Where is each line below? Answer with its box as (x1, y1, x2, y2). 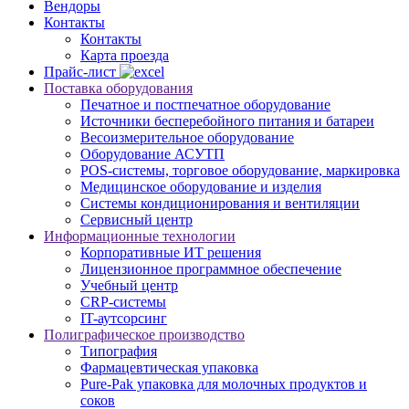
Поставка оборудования (44, 79, 193, 96)
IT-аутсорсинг (80, 309, 167, 326)
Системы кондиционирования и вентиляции (80, 194, 360, 211)
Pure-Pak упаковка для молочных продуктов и (80, 375, 367, 392)
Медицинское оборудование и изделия (80, 178, 321, 194)
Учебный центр (80, 277, 178, 293)
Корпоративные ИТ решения (80, 244, 261, 260)
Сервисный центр (80, 211, 193, 227)
